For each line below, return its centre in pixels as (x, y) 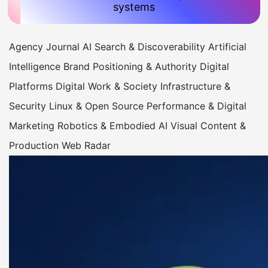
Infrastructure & (195, 86)
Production (35, 145)
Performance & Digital (197, 106)
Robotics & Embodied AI (114, 126)
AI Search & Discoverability (145, 47)
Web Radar (86, 145)
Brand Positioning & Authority (132, 66)
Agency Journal (46, 47)
